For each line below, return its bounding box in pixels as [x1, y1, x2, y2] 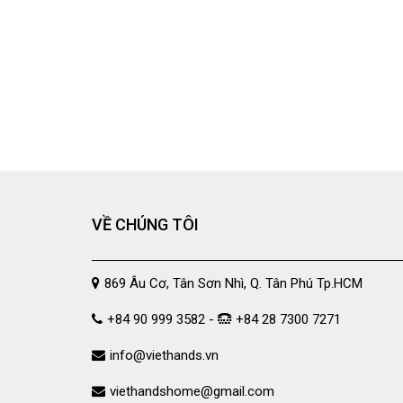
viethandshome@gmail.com [110, 383, 274, 399]
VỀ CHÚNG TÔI [92, 215, 199, 234]
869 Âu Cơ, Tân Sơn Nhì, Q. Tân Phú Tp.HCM [104, 275, 363, 291]
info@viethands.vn [110, 347, 219, 363]
